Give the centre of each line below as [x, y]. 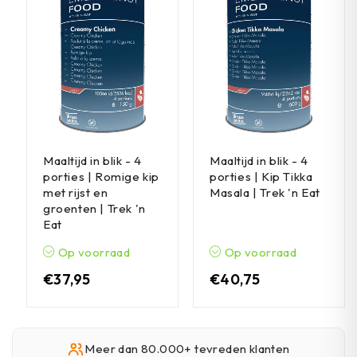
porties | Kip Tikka [261, 177]
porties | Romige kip [101, 177]
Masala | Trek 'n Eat [265, 192]
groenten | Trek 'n [94, 208]
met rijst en [76, 192]
